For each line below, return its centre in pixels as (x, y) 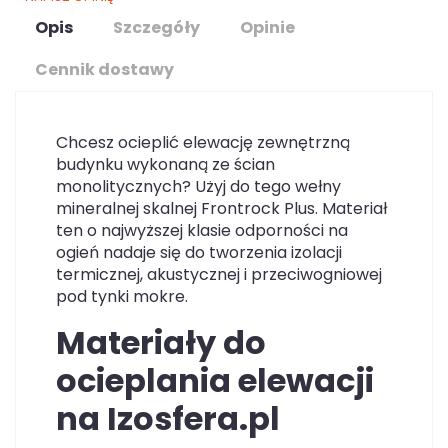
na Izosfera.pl (168, 418)
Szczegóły (156, 27)
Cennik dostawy (104, 69)
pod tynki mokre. (122, 296)
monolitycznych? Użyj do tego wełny (198, 186)
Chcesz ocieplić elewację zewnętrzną (203, 142)
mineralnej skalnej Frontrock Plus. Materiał (221, 208)
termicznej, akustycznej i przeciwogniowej (219, 274)
